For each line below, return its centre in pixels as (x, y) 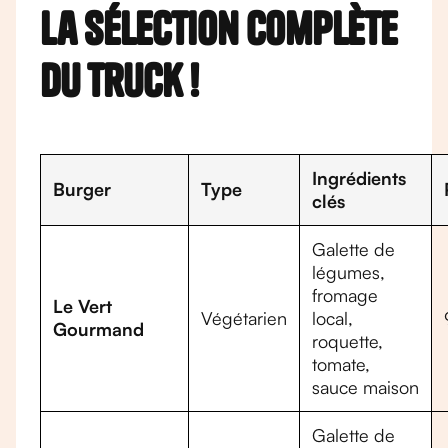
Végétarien (244, 318)
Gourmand (98, 329)
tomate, (341, 364)
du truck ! (119, 80)
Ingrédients (359, 178)
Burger (82, 189)
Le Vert (82, 306)
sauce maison (365, 387)
